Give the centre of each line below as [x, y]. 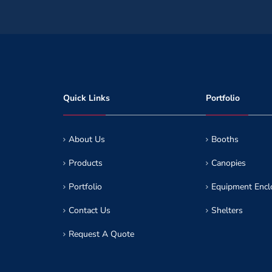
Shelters [227, 210]
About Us [87, 139]
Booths [225, 139]
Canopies [229, 163]
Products [86, 163]
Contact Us [90, 210]
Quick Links [87, 98]
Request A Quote [101, 234]
